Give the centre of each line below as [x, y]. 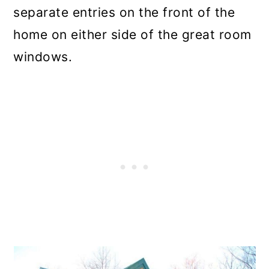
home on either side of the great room [132, 35]
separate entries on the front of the [124, 13]
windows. [43, 57]
